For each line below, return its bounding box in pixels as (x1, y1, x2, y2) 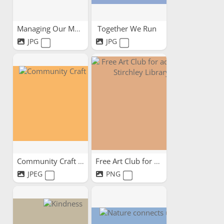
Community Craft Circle (77, 156, 84, 166)
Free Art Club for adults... (153, 156, 160, 166)
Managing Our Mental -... (74, 23, 80, 33)
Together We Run (97, 23, 158, 33)
